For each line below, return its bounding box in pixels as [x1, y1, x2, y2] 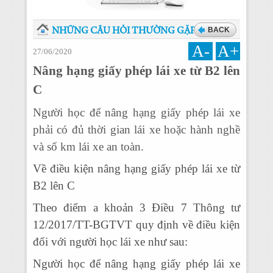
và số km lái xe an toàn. [33, 140, 144, 153]
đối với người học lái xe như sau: [33, 235, 188, 248]
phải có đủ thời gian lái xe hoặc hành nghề [33, 123, 240, 136]
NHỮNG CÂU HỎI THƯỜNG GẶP [52, 27, 196, 37]
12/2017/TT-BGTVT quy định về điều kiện [33, 218, 240, 231]
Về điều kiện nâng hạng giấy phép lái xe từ [33, 162, 240, 175]
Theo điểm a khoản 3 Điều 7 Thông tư [33, 201, 240, 214]
